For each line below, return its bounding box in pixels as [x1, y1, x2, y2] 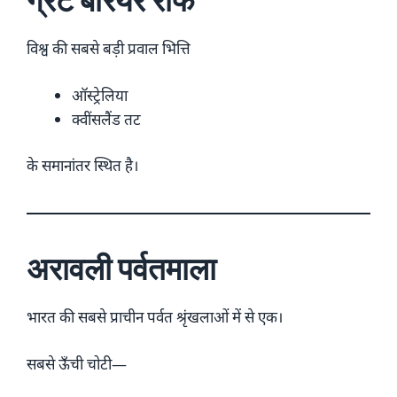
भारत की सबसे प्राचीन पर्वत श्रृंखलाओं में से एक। [27, 307, 283, 328]
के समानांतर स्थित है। [27, 155, 138, 176]
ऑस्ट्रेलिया [72, 84, 128, 105]
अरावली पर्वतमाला [27, 250, 216, 288]
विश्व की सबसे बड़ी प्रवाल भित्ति [27, 38, 191, 59]
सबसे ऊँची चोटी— [27, 353, 127, 374]
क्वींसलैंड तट [72, 108, 141, 129]
